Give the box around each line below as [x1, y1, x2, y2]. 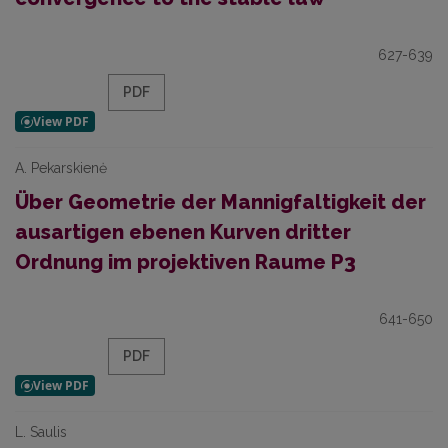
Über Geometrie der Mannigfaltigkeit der [15, 190, 426, 214]
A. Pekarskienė [15, 160, 107, 176]
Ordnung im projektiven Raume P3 [15, 250, 356, 274]
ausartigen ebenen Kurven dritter [15, 220, 351, 244]
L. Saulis [15, 424, 67, 440]
